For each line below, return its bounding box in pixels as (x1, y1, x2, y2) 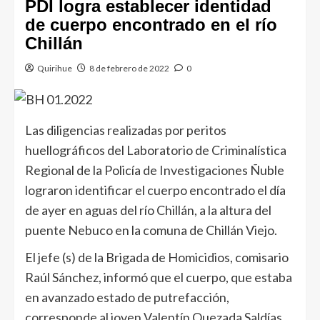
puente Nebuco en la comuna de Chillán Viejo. (25, 221, 277, 238)
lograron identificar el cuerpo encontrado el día (25, 181, 286, 198)
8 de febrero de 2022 (89, 63, 169, 74)
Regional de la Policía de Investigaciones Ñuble (25, 161, 284, 178)
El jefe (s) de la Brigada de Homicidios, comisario (25, 249, 289, 265)
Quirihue (37, 63, 72, 74)
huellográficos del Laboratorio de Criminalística (25, 141, 286, 158)
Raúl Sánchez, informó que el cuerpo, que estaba (25, 269, 292, 285)
